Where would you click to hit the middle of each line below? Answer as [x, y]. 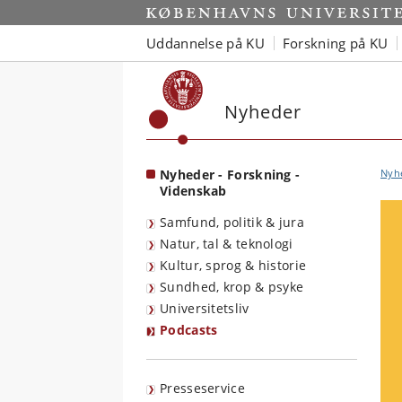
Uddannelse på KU [205, 43]
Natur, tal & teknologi [227, 244]
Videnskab [193, 191]
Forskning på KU [335, 43]
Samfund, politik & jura [232, 222]
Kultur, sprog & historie [233, 265]
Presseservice [202, 388]
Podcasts [189, 330]
